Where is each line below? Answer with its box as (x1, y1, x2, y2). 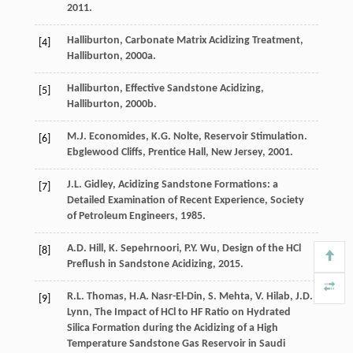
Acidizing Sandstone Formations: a (117, 178, 278, 191)
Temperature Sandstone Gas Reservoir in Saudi (66, 337, 285, 350)
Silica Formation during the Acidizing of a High (66, 321, 278, 334)
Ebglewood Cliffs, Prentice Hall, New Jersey (66, 146, 262, 158)
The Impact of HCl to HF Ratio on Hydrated (94, 306, 291, 318)
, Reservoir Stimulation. (198, 130, 307, 143)
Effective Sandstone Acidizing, (124, 82, 264, 95)
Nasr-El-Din (150, 290, 203, 303)
